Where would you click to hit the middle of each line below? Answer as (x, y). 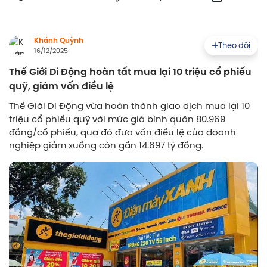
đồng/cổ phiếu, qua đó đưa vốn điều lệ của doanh (122, 132)
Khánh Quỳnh (59, 41)
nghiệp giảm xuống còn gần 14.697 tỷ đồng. (106, 145)
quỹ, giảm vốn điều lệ (61, 86)
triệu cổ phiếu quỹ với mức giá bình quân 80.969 (117, 119)
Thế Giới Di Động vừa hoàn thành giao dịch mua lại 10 (129, 106)
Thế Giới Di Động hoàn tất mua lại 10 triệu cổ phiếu (130, 72)
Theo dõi (234, 45)
